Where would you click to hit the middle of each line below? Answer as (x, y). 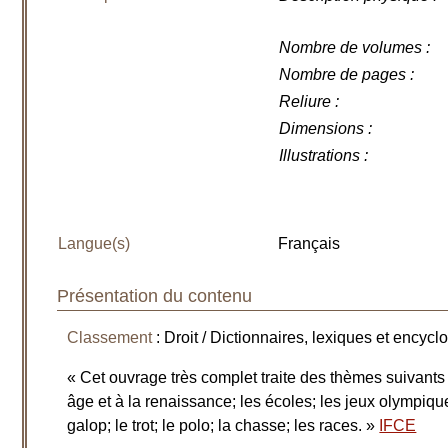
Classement (110, 338)
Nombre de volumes (351, 47)
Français (309, 243)
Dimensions (322, 128)
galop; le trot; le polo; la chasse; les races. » (223, 426)
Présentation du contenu (155, 295)
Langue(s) (94, 243)
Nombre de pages (343, 74)
